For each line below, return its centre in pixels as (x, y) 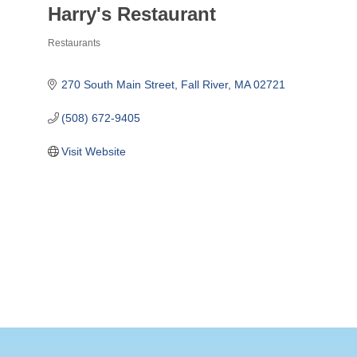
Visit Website (94, 152)
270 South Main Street (118, 85)
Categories (72, 56)
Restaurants (74, 43)
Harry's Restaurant (131, 14)
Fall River (205, 85)
